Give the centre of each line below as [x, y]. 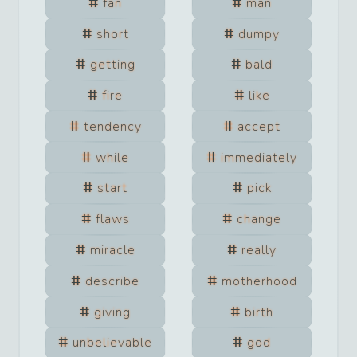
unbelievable [112, 343]
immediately [259, 157]
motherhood [259, 281]
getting [112, 65]
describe [112, 281]
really [259, 250]
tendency [112, 126]
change [259, 220]
